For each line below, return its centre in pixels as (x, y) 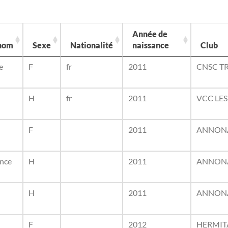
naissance (151, 45)
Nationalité (92, 45)
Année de (150, 34)
